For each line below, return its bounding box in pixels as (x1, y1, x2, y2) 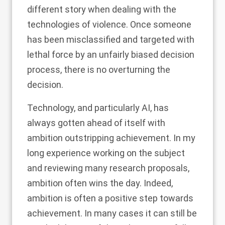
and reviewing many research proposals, (27, 163, 189, 173)
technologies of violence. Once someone (27, 19, 191, 30)
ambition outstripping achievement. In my (27, 133, 195, 143)
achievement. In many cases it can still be (27, 208, 197, 218)
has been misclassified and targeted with (27, 34, 194, 45)
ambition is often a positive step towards (27, 193, 193, 203)
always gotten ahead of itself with (27, 118, 165, 128)
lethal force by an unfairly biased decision (27, 49, 194, 60)
